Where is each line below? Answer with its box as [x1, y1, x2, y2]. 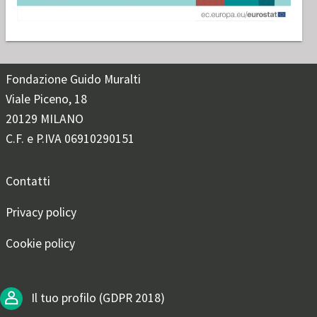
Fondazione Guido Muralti [6, 71, 141, 88]
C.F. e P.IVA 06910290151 [6, 131, 134, 147]
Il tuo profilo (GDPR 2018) [28, 289, 165, 306]
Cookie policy [6, 236, 75, 252]
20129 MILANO [6, 111, 83, 127]
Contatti [6, 173, 50, 190]
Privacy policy [6, 204, 76, 221]
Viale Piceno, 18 [6, 91, 87, 108]
